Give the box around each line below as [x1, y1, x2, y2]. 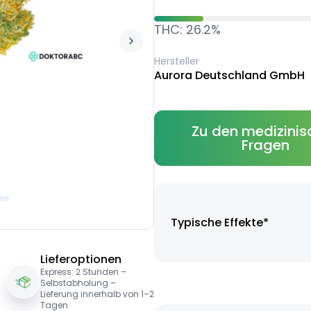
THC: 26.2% [153, 21, 221, 39]
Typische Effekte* [170, 215, 269, 231]
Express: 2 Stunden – [40, 266, 126, 278]
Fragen [242, 135, 290, 155]
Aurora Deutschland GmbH [153, 67, 305, 84]
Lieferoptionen [40, 251, 121, 268]
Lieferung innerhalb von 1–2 [40, 288, 154, 301]
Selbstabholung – [40, 277, 116, 289]
